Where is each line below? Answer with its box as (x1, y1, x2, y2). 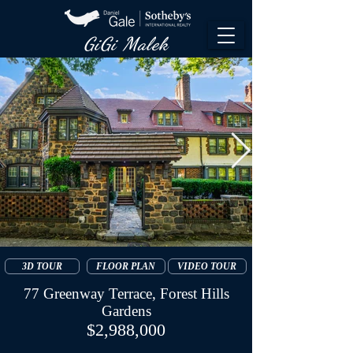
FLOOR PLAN (96, 260, 155, 272)
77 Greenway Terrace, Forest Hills (23, 285, 229, 302)
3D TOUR (21, 260, 62, 272)
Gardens (101, 303, 151, 319)
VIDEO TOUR (177, 260, 236, 272)
